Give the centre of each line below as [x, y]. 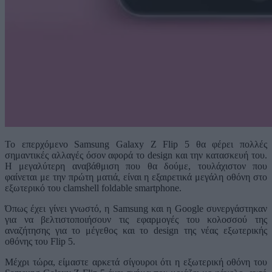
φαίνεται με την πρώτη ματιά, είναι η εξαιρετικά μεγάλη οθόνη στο [136, 177]
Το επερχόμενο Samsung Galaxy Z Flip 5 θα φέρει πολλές [136, 144]
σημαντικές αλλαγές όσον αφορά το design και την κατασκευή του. [136, 155]
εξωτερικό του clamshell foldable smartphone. [93, 188]
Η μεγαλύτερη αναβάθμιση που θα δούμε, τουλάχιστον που [136, 166]
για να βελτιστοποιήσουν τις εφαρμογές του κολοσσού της [136, 220]
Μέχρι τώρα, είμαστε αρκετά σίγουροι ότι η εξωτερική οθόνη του [136, 262]
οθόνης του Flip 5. [40, 242]
